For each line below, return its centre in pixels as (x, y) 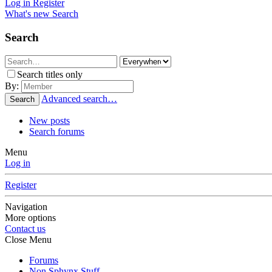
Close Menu (28, 240)
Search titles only (50, 75)
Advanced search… (79, 99)
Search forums (57, 132)
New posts (49, 121)
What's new (27, 14)
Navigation (26, 207)
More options (30, 218)
